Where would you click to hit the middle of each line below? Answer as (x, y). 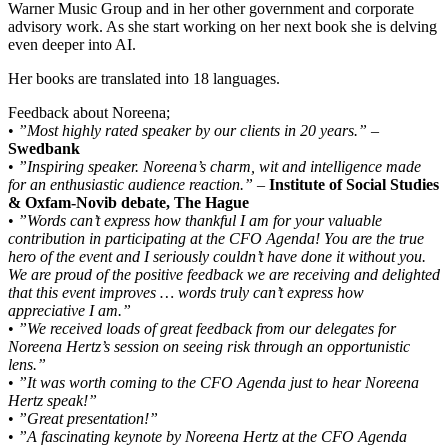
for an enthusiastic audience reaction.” (130, 184)
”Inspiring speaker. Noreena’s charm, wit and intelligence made (219, 166)
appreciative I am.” (69, 310)
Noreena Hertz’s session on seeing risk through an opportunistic (209, 346)
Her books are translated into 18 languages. (144, 78)
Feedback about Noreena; (89, 112)
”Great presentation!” (88, 418)
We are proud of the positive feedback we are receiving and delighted (224, 274)
